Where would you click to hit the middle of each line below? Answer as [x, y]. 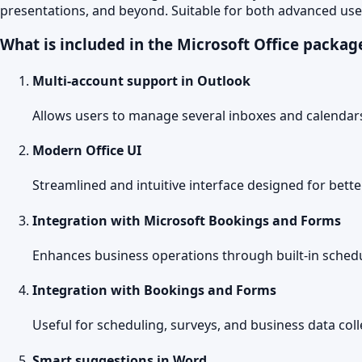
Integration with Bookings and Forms [154, 290]
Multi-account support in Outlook [141, 80]
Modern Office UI [87, 151]
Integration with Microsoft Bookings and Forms [187, 220]
